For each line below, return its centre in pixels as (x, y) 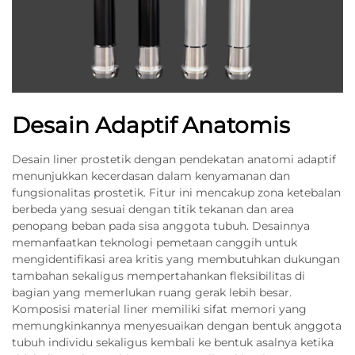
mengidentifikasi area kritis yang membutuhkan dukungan (176, 259)
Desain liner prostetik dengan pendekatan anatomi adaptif (174, 159)
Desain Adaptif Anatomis (151, 125)
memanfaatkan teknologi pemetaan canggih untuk (155, 242)
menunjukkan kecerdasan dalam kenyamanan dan (151, 176)
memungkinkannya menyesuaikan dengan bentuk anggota (177, 326)
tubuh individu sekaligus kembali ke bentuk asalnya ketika (173, 342)
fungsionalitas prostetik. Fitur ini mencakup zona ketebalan (176, 193)
